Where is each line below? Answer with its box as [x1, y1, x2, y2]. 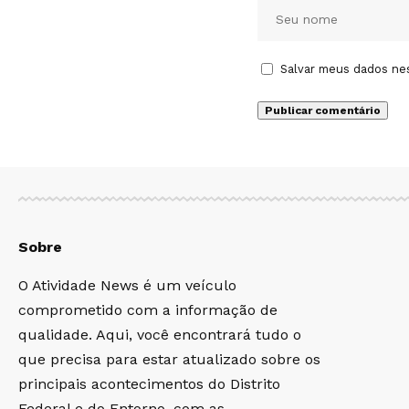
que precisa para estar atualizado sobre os [18, 351, 320, 369]
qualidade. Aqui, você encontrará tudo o [18, 326, 301, 344]
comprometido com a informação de [18, 301, 278, 320]
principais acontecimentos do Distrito [18, 375, 280, 393]
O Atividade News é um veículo [18, 277, 236, 295]
